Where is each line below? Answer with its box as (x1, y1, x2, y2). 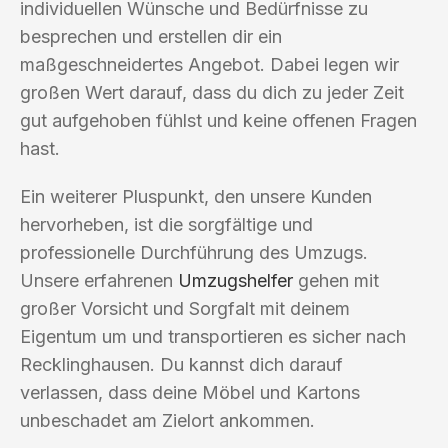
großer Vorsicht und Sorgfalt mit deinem (20, 297, 350, 319)
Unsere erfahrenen (20, 269, 178, 291)
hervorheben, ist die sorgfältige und (20, 213, 313, 235)
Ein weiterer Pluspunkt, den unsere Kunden (20, 185, 372, 207)
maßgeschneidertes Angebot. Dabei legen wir (20, 53, 399, 75)
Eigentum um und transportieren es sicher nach (20, 325, 406, 347)
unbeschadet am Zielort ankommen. (20, 409, 315, 431)
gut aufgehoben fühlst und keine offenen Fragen (20, 109, 417, 131)
